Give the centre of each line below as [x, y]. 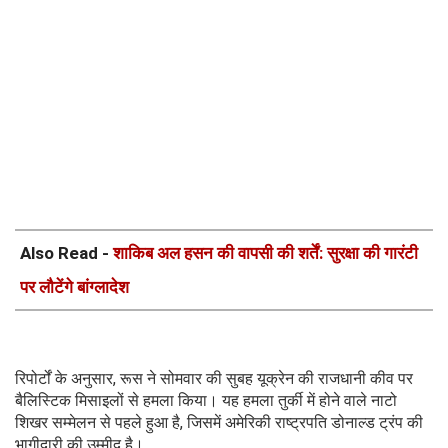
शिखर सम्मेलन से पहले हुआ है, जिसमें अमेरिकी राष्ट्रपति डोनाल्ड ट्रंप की [219, 422]
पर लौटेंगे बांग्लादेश [74, 286]
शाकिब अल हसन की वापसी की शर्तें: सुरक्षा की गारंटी [265, 252]
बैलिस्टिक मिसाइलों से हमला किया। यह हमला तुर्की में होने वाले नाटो [206, 400]
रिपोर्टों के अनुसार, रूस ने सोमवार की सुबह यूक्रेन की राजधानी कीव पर [214, 378]
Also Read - [66, 252]
